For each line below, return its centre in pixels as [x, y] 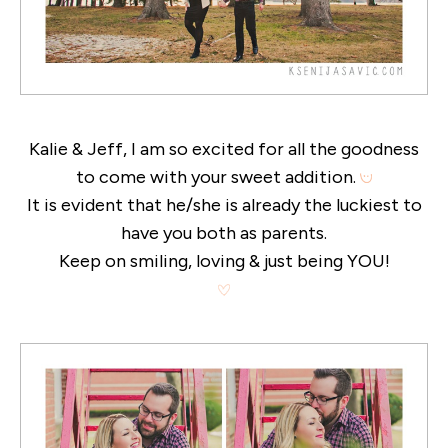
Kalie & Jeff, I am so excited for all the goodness [224, 148]
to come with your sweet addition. [218, 176]
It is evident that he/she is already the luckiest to [224, 204]
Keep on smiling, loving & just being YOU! [224, 260]
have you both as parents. [224, 232]
